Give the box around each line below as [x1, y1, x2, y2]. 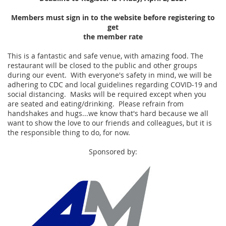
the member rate [83, 32, 143, 41]
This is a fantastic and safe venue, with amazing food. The [8, 51, 203, 61]
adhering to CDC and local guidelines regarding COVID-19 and [8, 80, 217, 89]
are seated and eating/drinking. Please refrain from [8, 99, 184, 108]
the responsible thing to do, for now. [8, 128, 130, 137]
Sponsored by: [89, 147, 137, 156]
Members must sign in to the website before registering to [11, 13, 215, 22]
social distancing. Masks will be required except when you [8, 89, 206, 99]
